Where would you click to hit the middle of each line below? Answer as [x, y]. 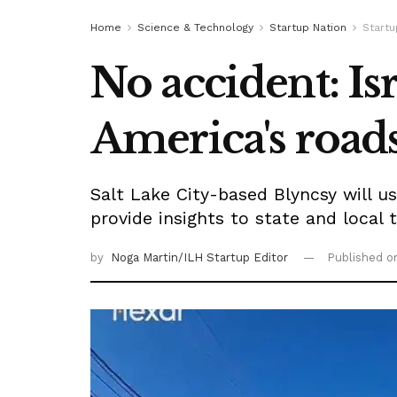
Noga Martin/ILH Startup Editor [199, 257]
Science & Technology [195, 27]
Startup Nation [308, 27]
